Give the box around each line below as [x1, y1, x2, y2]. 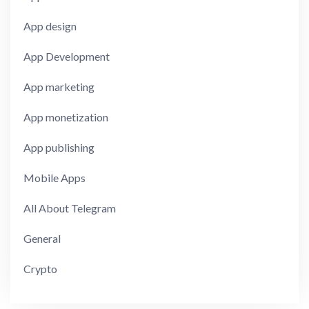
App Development [23, 50, 110, 63]
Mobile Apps [23, 171, 86, 185]
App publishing [23, 141, 95, 154]
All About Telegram [23, 201, 117, 215]
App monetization [23, 110, 109, 124]
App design [23, 19, 77, 33]
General [23, 232, 61, 246]
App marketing [23, 80, 95, 94]
